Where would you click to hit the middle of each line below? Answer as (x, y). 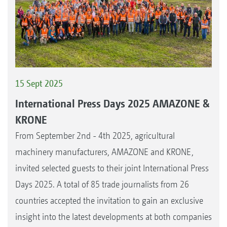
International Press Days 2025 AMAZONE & (112, 103)
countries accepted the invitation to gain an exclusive (109, 200)
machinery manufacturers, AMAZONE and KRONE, (104, 152)
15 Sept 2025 (39, 84)
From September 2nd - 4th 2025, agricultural (95, 135)
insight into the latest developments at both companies (113, 216)
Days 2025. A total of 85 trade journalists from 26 (102, 184)
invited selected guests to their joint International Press (112, 168)
